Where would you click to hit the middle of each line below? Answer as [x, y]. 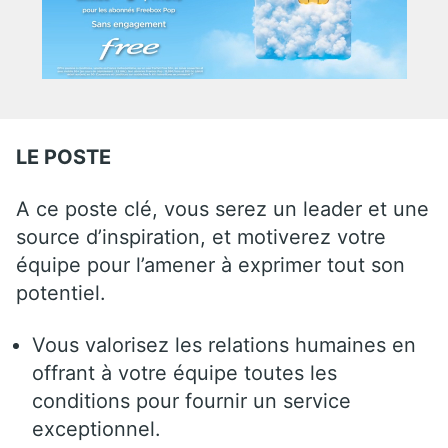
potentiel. [61, 292]
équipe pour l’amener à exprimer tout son [210, 264]
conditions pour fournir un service [191, 400]
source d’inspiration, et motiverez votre [201, 236]
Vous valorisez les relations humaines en [224, 344]
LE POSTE [63, 156]
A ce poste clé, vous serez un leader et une [222, 208]
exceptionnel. [96, 428]
